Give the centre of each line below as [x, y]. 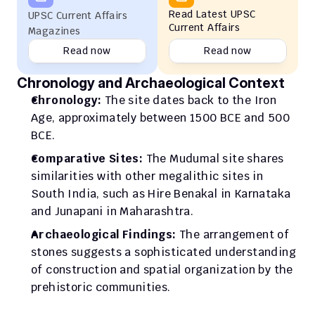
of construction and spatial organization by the [162, 270]
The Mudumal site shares [213, 159]
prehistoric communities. [101, 287]
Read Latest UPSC [212, 14]
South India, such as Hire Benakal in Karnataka [161, 194]
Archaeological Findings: [104, 234]
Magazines [54, 31]
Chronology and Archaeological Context [151, 83]
